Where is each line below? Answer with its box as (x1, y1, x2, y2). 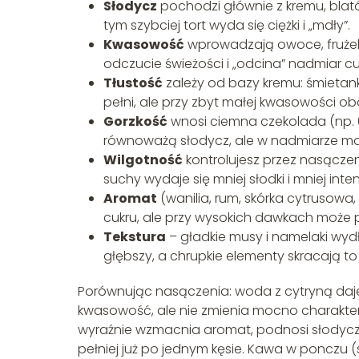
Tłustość (103, 73, 163, 92)
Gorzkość (103, 111, 167, 131)
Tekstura (103, 227, 166, 246)
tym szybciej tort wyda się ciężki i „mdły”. (103, 15, 350, 34)
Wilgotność (103, 150, 183, 169)
